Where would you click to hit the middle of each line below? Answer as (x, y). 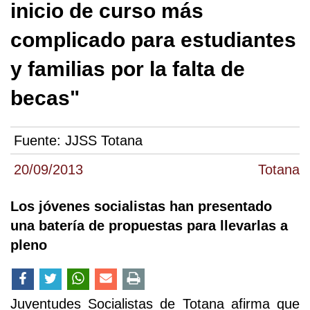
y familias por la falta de (128, 69)
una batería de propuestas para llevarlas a (149, 226)
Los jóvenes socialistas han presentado (141, 207)
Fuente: (39, 141)
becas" (45, 98)
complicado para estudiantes (153, 40)
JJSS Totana (104, 141)
